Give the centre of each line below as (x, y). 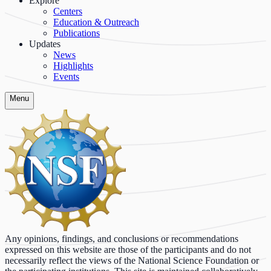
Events (66, 77)
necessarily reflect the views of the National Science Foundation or (132, 260)
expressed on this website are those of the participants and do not (128, 249)
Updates (45, 44)
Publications (77, 33)
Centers (68, 11)
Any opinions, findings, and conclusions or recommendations (122, 238)
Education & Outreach (96, 22)
